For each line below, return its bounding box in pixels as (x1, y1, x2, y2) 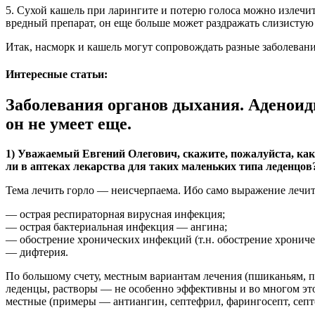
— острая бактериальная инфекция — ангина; (6, 221, 227, 233)
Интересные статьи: (6, 67, 108, 80)
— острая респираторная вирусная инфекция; (6, 208, 225, 221)
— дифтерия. (6, 246, 68, 259)
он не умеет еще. (6, 115, 131, 134)
